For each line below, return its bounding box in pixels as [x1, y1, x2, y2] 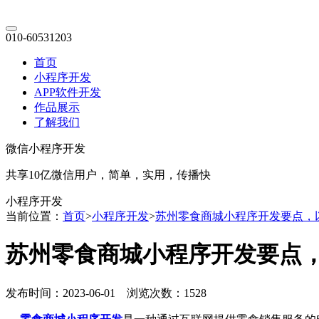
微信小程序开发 [6, 142, 85, 155]
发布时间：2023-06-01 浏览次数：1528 [6, 286, 206, 299]
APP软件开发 [34, 86, 101, 98]
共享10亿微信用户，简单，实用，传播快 [6, 169, 211, 181]
